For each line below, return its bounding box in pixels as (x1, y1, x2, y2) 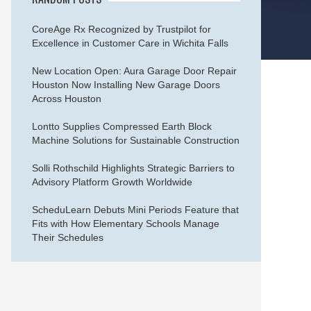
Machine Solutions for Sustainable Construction (32, 135, 239, 146)
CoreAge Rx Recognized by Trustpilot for (32, 24, 211, 35)
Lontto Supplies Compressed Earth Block (32, 121, 212, 132)
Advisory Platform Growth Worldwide (32, 176, 192, 187)
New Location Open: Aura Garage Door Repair (32, 65, 237, 76)
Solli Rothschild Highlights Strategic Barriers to (32, 162, 235, 174)
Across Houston (32, 93, 101, 104)
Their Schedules (32, 232, 103, 243)
